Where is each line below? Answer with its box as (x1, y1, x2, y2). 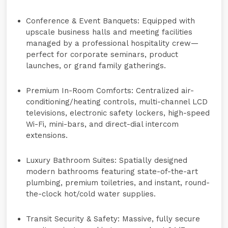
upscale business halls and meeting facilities (26, 27, 193, 37)
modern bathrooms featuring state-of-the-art (26, 167, 198, 176)
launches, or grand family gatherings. (26, 61, 166, 70)
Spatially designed (117, 156, 188, 165)
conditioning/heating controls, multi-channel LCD (26, 97, 208, 106)
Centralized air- (133, 86, 194, 95)
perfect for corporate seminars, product (26, 50, 179, 59)
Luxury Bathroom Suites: (26, 156, 117, 165)
